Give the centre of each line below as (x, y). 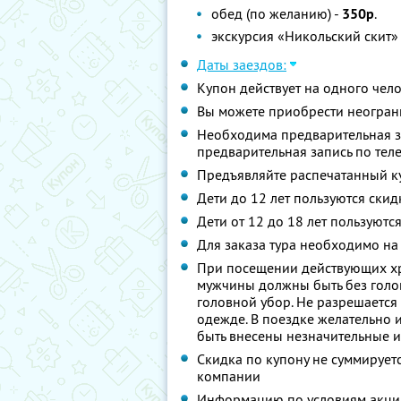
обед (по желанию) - (277, 13)
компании (229, 376)
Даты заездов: (242, 64)
